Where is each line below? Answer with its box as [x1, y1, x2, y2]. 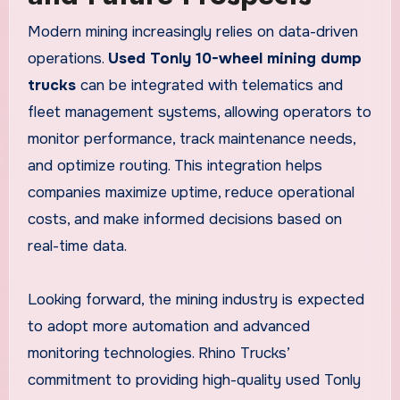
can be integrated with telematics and [75, 76, 343, 96]
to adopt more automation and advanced [27, 317, 310, 337]
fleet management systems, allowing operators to [27, 103, 371, 122]
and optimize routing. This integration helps [27, 156, 322, 176]
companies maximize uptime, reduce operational [27, 183, 354, 203]
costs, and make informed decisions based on [27, 210, 342, 229]
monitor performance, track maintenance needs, [27, 129, 355, 149]
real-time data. [27, 237, 127, 256]
